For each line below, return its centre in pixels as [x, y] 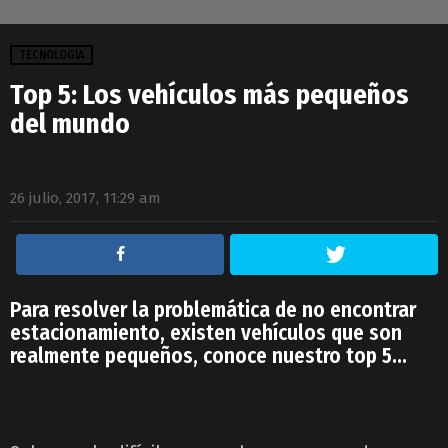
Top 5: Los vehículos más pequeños [209, 94]
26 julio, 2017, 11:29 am [85, 197]
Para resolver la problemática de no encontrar [213, 309]
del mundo [70, 123]
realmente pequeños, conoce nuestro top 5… [208, 355]
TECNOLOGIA [51, 54]
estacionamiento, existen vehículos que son [206, 332]
